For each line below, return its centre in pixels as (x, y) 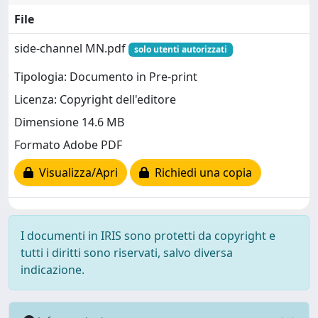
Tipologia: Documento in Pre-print (106, 77)
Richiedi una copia (201, 173)
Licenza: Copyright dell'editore (95, 100)
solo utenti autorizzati (180, 49)
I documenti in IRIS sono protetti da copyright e (148, 236)
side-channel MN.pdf (71, 48)
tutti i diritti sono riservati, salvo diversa (127, 253)
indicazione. (53, 270)
